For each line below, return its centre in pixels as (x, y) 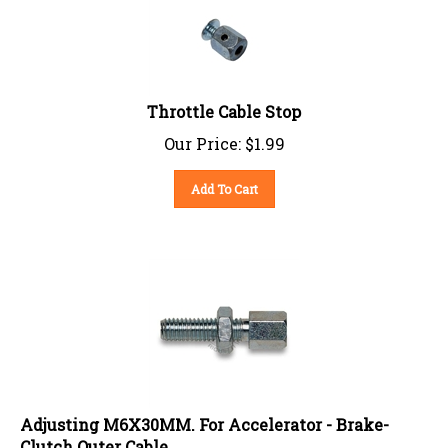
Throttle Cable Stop (224, 103)
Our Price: (202, 135)
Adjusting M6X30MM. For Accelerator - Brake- (204, 416)
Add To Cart (224, 180)
